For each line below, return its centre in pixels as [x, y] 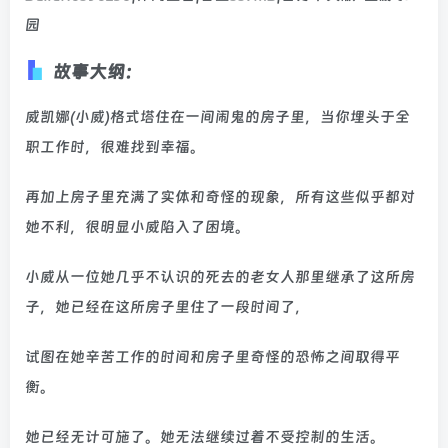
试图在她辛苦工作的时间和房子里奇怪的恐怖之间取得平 [212, 356]
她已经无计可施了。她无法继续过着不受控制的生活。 [205, 436]
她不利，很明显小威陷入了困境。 [137, 226]
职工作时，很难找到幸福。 [115, 146]
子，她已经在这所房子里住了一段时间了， [167, 306]
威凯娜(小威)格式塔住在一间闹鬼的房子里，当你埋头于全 [217, 116]
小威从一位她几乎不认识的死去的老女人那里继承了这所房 [220, 276]
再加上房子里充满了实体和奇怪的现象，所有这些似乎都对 [220, 196]
